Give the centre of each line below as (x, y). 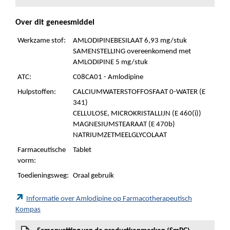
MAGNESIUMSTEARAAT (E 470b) (124, 124)
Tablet (82, 150)
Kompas (28, 210)
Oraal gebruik (93, 176)
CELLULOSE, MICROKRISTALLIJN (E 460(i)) (137, 114)
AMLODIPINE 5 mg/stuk (110, 62)
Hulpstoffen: (37, 92)
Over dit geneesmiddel (55, 23)
